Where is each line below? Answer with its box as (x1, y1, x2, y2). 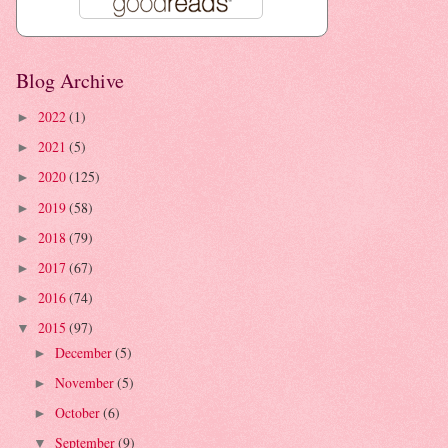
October (54, 403, 103, 423)
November (54, 373, 117, 393)
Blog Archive (16, 67, 124, 95)
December (54, 343, 115, 363)
